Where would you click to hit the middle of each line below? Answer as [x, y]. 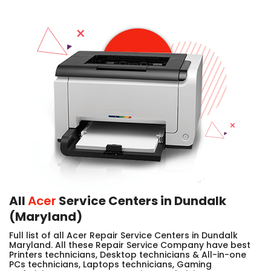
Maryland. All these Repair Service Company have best [130, 245]
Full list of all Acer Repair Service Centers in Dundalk [123, 235]
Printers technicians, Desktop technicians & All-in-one [128, 254]
